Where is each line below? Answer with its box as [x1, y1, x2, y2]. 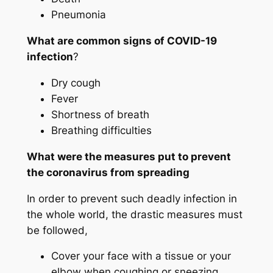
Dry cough [51, 77, 101, 90]
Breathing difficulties [51, 124, 152, 137]
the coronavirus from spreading [26, 166, 190, 179]
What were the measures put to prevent [26, 150, 231, 163]
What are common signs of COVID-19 [26, 35, 217, 48]
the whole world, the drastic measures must [26, 208, 243, 221]
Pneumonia [51, 9, 106, 21]
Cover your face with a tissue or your [51, 250, 231, 263]
